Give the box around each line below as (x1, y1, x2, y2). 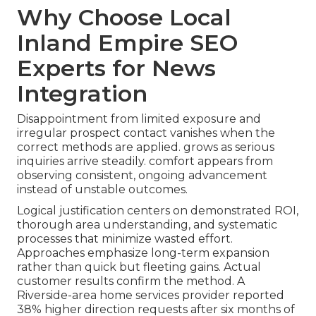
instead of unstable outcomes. (17, 182, 188, 196)
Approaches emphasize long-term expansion (17, 245, 269, 260)
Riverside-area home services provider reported (17, 288, 284, 302)
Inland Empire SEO (17, 28, 238, 56)
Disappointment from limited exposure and (17, 111, 261, 126)
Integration (17, 79, 147, 107)
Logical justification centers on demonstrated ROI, (17, 203, 298, 217)
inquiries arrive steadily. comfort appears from (17, 154, 273, 168)
